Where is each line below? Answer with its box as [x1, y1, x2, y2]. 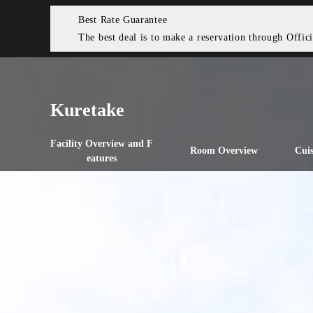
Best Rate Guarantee [78, 15, 168, 25]
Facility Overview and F [50, 138, 153, 149]
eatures [87, 153, 117, 163]
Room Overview [190, 145, 259, 156]
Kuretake [50, 100, 124, 120]
